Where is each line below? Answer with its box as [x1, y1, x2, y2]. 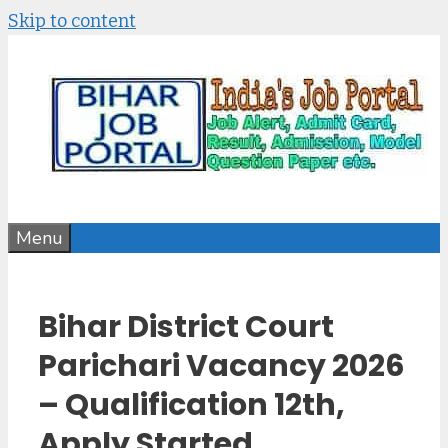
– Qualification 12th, [38, 383, 345, 426]
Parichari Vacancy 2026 [38, 344, 405, 387]
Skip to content [8, 10, 136, 32]
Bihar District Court [38, 305, 334, 348]
